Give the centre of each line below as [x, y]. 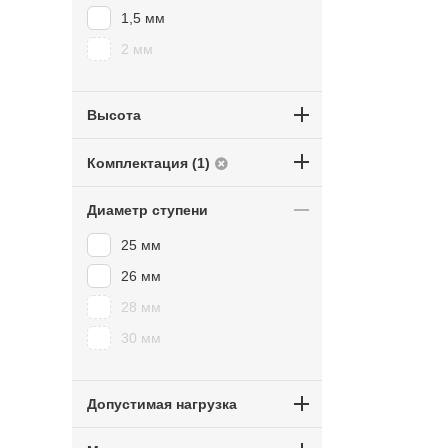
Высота [114, 115]
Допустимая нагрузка [162, 404]
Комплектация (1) [148, 163]
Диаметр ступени [147, 210]
